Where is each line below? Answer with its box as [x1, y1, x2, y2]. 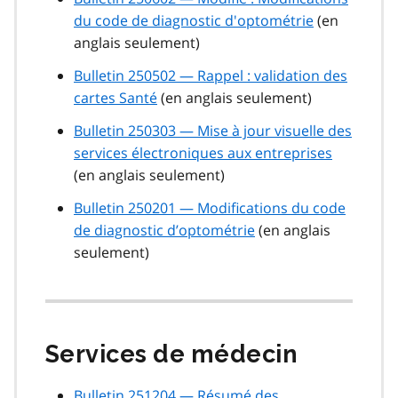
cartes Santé [74, 88, 157, 108]
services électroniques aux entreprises [74, 143, 332, 163]
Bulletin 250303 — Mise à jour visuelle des [74, 121, 352, 141]
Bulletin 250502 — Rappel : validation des [74, 66, 347, 86]
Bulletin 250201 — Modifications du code [74, 198, 346, 219]
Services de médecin [45, 340, 298, 369]
